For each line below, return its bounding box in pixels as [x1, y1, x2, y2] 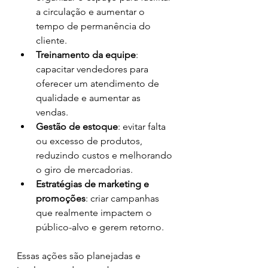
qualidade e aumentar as [36, 92, 143, 103]
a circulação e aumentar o [36, 5, 147, 17]
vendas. [36, 106, 68, 118]
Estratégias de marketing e [36, 178, 151, 190]
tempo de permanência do [36, 20, 153, 32]
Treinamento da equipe [36, 48, 136, 60]
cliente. [36, 34, 67, 46]
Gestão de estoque [36, 120, 118, 132]
